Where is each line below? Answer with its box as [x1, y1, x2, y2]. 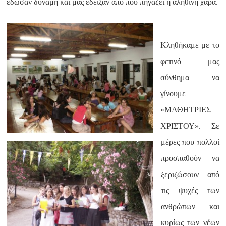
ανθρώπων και [161, 202, 219, 211]
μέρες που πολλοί [161, 138, 219, 146]
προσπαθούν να [161, 154, 219, 162]
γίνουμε [160, 89, 186, 98]
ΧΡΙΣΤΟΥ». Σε [160, 122, 219, 130]
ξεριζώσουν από [161, 170, 219, 179]
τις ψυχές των [161, 186, 219, 195]
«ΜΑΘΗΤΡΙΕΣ [160, 105, 211, 114]
